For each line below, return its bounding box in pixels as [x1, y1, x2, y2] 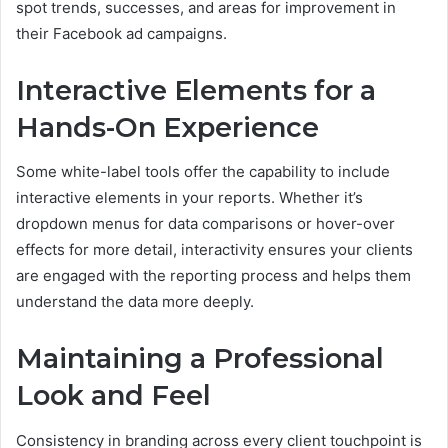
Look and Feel [16, 379, 211, 413]
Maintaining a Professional [16, 342, 384, 376]
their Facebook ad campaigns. [16, 23, 227, 43]
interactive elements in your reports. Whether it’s [16, 188, 363, 208]
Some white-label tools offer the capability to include [16, 162, 390, 182]
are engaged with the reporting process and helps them [16, 266, 411, 286]
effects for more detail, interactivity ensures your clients [16, 240, 413, 260]
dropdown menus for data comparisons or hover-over [16, 214, 395, 234]
